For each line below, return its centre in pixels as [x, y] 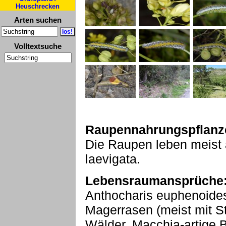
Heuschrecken [38, 6]
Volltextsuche [38, 46]
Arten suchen [38, 20]
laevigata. [113, 159]
